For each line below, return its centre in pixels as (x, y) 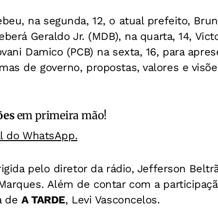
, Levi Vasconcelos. (112, 200)
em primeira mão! (61, 115)
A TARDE (43, 200)
